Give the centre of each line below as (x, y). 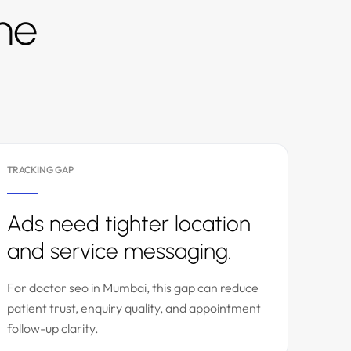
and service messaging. (119, 251)
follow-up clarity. (53, 328)
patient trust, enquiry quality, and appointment (134, 308)
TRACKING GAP (40, 170)
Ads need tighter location (129, 223)
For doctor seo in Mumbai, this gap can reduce (133, 288)
